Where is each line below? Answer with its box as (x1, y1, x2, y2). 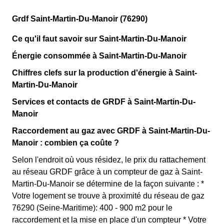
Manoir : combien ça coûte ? (12, 138, 119, 147)
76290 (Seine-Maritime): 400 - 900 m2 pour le (12, 203, 172, 212)
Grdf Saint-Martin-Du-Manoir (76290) (12, 14, 147, 23)
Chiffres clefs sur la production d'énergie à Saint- (12, 68, 197, 77)
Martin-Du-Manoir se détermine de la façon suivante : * (12, 179, 204, 188)
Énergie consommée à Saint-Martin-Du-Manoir (12, 51, 186, 60)
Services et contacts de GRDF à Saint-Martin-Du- (12, 97, 195, 106)
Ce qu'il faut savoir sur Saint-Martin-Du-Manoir (12, 34, 186, 43)
